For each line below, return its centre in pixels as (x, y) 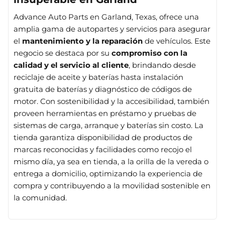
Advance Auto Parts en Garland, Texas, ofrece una (106, 17)
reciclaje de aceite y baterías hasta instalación (98, 77)
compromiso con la (149, 53)
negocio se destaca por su (63, 53)
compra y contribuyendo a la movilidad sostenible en (112, 186)
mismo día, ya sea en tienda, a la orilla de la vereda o (111, 161)
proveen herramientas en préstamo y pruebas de (105, 113)
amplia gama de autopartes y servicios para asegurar (112, 29)
